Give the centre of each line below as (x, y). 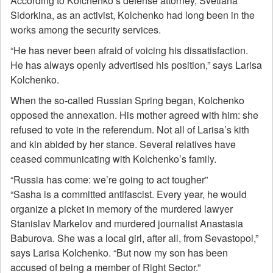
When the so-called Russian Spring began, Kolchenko (127, 100)
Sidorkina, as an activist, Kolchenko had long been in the (133, 15)
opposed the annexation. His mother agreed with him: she (134, 115)
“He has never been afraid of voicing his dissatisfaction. (129, 50)
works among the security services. (86, 30)
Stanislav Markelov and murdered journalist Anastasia (127, 223)
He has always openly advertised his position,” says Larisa (136, 65)
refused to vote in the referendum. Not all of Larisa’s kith (130, 129)
